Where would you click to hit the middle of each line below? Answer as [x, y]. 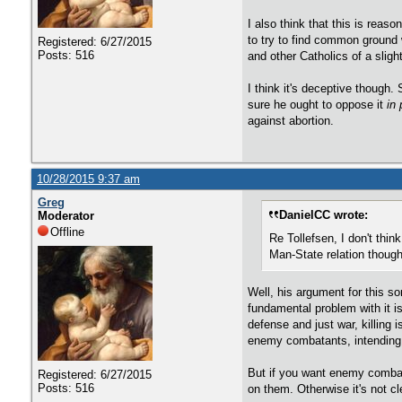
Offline [67, 232]
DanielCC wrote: [323, 215]
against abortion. [291, 121]
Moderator [66, 216]
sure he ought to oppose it [317, 105]
